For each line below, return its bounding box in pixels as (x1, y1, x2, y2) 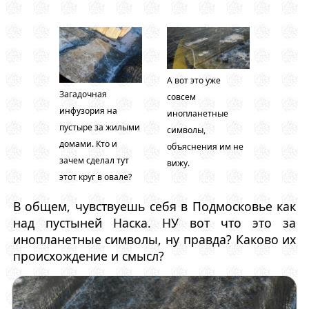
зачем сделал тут (59, 154, 130, 167)
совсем (166, 91, 196, 103)
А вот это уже (166, 74, 221, 87)
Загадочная (59, 88, 108, 101)
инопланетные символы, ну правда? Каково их (12, 230, 297, 248)
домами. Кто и (59, 138, 118, 150)
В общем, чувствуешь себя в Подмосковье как (12, 197, 297, 215)
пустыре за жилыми (59, 121, 141, 134)
